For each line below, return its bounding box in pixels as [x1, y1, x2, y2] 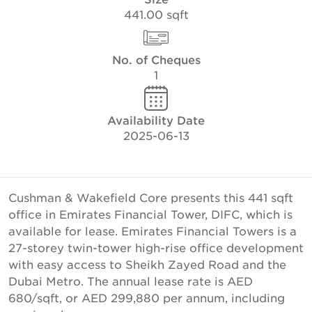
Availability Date [107, 113, 205, 127]
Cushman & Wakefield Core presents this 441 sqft [8, 190, 293, 204]
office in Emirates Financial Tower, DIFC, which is [8, 207, 292, 221]
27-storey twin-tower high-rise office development [8, 240, 304, 254]
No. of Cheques [111, 52, 201, 66]
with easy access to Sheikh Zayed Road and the [8, 257, 286, 271]
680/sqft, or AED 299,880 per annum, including [8, 290, 285, 304]
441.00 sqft [123, 7, 189, 21]
